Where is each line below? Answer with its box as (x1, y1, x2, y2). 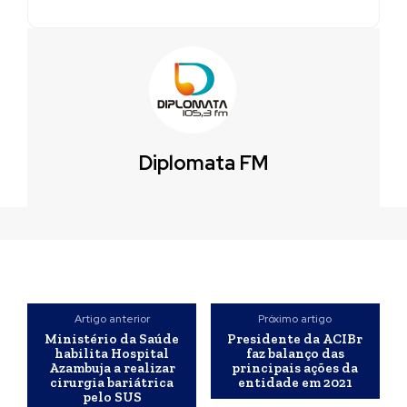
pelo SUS (82, 389, 142, 405)
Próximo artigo (258, 312, 333, 326)
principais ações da (232, 360, 359, 376)
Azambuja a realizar (48, 360, 175, 376)
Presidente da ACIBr (227, 331, 363, 347)
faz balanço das (245, 345, 344, 362)
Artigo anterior (74, 312, 150, 326)
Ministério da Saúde (45, 331, 180, 347)
